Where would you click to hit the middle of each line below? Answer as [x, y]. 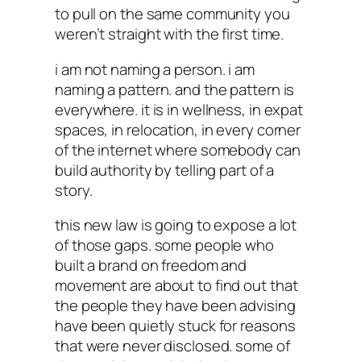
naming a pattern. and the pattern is [175, 89]
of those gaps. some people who [164, 245]
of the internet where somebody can [178, 149]
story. [74, 190]
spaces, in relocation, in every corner [178, 129]
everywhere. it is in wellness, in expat [179, 109]
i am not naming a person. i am [155, 69]
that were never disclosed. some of [172, 346]
